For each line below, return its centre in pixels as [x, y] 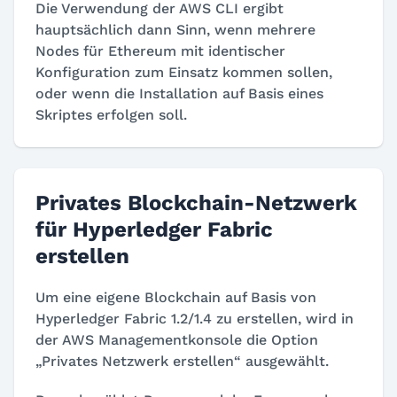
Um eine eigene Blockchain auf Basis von [176, 297]
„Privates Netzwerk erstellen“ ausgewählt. [182, 361]
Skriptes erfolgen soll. [111, 114]
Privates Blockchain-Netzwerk [196, 202]
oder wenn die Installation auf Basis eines [179, 93]
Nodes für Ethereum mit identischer [160, 51]
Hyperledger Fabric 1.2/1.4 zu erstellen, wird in [195, 318]
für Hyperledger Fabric [154, 229]
